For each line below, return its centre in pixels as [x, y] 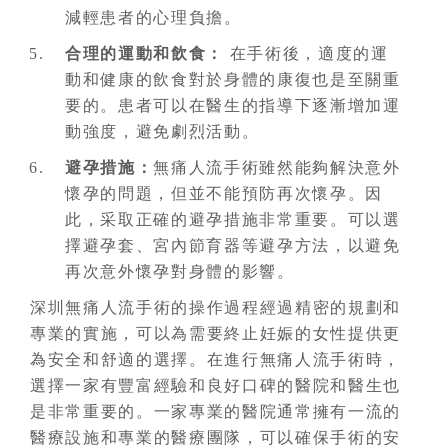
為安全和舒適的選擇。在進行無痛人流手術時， [216, 359]
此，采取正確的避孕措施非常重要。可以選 [233, 219]
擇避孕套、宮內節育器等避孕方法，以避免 [233, 245]
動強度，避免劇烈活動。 [162, 131]
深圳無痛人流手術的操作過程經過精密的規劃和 [216, 307]
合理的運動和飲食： [145, 53]
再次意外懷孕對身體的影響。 [180, 271]
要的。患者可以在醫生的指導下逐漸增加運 [233, 105]
